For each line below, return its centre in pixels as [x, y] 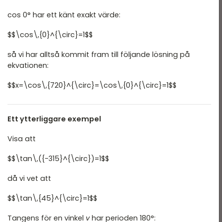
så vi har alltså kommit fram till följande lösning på [99, 55]
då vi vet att [29, 179]
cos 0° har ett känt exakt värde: [64, 15]
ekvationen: [28, 66]
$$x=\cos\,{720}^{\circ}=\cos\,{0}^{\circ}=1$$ [92, 85]
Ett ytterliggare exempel [54, 119]
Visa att [22, 139]
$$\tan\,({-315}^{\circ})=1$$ [58, 159]
